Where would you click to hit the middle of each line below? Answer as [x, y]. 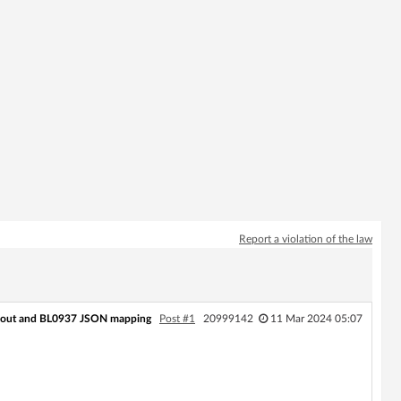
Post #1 [177, 319]
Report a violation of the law [306, 239]
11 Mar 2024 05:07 [316, 319]
